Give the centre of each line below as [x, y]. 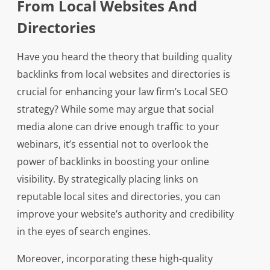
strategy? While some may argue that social [115, 109]
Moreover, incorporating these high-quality [115, 259]
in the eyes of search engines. [83, 232]
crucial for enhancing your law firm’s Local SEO [122, 92]
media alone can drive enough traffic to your [118, 127]
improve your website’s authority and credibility [125, 214]
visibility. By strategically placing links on [107, 179]
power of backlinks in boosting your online [113, 162]
